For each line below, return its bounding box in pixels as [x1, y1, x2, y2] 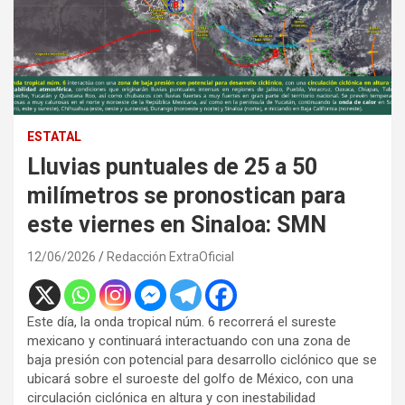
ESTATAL [27, 128, 81, 144]
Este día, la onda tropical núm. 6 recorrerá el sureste [27, 313, 336, 330]
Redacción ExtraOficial [107, 249, 234, 264]
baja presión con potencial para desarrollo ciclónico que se [27, 351, 377, 368]
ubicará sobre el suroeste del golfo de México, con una [27, 370, 353, 387]
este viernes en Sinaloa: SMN [27, 211, 326, 238]
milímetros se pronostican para [27, 182, 345, 209]
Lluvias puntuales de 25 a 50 [27, 153, 317, 180]
